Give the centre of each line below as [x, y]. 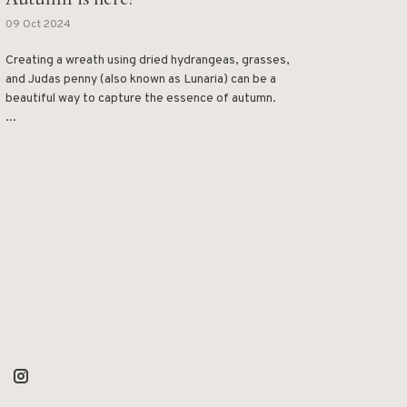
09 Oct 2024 [38, 24]
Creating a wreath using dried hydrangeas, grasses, [148, 60]
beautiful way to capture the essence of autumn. [141, 98]
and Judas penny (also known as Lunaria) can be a [141, 79]
